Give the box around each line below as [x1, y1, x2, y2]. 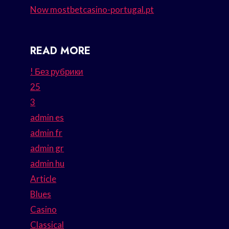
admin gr [30, 143, 64, 154]
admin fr [30, 127, 63, 139]
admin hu [30, 158, 65, 169]
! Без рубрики [30, 66, 84, 77]
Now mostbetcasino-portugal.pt [30, 4, 154, 15]
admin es [30, 112, 64, 123]
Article [30, 173, 57, 185]
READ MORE [30, 43, 91, 59]
